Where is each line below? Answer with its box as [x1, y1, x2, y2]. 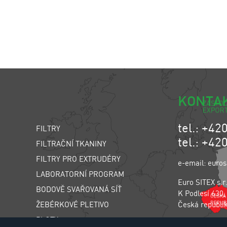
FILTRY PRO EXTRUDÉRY [36, 154, 121, 164]
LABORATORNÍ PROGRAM [36, 169, 124, 179]
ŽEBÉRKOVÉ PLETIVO [36, 199, 109, 209]
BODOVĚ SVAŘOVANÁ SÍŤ [36, 184, 122, 194]
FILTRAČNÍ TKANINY [36, 138, 106, 148]
